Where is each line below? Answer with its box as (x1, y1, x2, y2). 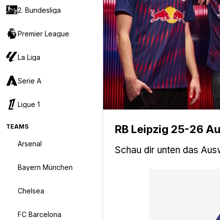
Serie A (18, 76, 41, 85)
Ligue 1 (18, 100, 40, 109)
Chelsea (18, 186, 44, 195)
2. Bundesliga (18, 5, 61, 14)
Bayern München (18, 163, 73, 171)
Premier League (18, 29, 69, 38)
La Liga (18, 53, 40, 61)
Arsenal (18, 139, 42, 148)
